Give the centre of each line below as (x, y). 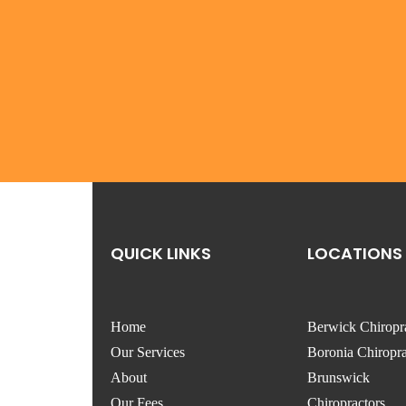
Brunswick (339, 377)
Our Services (148, 352)
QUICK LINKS (161, 253)
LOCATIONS (355, 253)
